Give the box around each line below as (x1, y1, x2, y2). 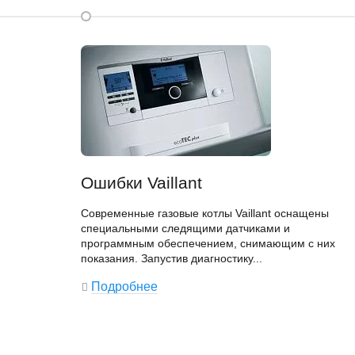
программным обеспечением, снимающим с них (81, 237, 335, 250)
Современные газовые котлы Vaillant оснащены (81, 207, 329, 219)
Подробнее (91, 280, 158, 293)
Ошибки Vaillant (81, 174, 202, 192)
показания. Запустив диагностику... (81, 252, 262, 265)
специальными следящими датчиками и (81, 222, 290, 235)
